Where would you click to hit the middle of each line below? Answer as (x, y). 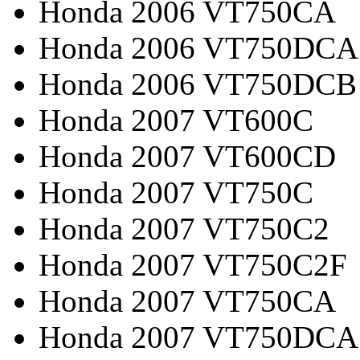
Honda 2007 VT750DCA (198, 337)
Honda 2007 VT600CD (187, 156)
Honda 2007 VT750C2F (193, 264)
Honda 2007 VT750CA (187, 301)
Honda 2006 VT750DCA (198, 47)
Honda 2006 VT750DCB (198, 84)
